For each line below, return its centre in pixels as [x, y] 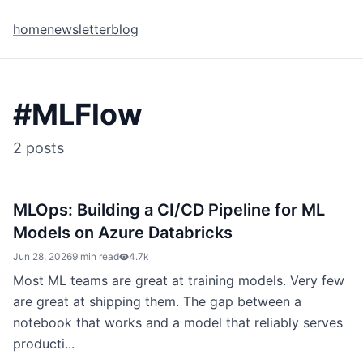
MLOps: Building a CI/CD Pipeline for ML [169, 210]
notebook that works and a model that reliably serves [178, 322]
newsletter [79, 29]
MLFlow [87, 114]
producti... [44, 344]
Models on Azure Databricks [123, 233]
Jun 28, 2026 [43, 256]
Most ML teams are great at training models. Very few [179, 280]
